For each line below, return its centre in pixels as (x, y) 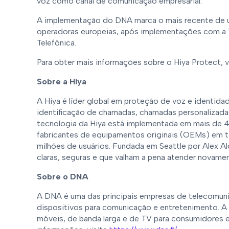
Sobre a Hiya (62, 82)
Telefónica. (56, 43)
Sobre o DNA (63, 177)
